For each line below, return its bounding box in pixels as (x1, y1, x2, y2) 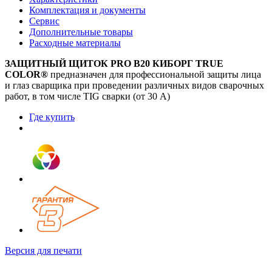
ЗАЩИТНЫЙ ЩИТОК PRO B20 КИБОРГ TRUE (5, 58, 223, 69)
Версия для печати (5, 245, 82, 256)
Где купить (29, 111, 75, 122)
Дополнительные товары (29, 26, 133, 37)
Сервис (29, 15, 59, 26)
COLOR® (5, 69, 50, 80)
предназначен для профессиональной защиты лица (50, 69, 261, 80)
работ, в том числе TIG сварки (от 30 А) (5, 90, 170, 101)
